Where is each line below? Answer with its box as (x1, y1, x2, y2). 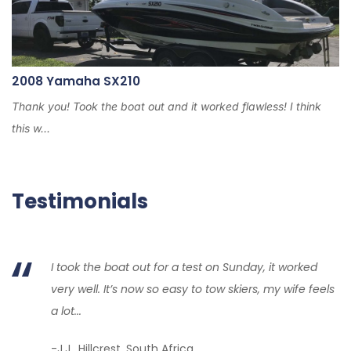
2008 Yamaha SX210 (12, 73, 140, 90)
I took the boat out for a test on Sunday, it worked (51, 259, 317, 276)
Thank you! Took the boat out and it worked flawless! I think (12, 100, 321, 114)
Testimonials (12, 187, 148, 216)
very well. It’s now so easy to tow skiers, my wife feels (51, 281, 335, 298)
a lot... (51, 303, 81, 320)
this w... (12, 121, 50, 136)
